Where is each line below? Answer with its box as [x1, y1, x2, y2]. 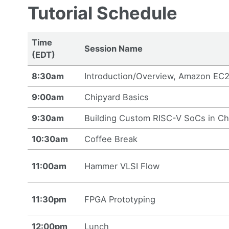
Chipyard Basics [84, 91, 149, 102]
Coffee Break [84, 133, 138, 144]
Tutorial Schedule [28, 2, 177, 24]
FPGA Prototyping [84, 194, 156, 204]
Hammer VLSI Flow [84, 161, 160, 171]
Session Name [84, 43, 143, 54]
